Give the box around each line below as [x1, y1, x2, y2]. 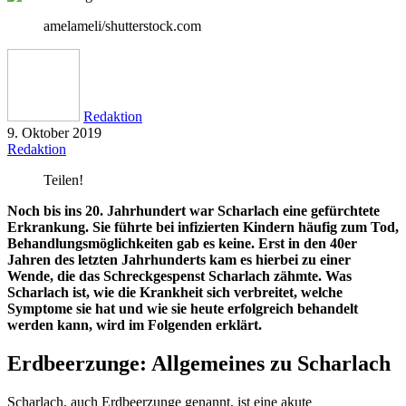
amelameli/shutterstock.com [43, 18, 201, 34]
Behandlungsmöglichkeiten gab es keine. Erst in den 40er [7, 236, 357, 251]
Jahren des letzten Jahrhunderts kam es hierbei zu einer [7, 252, 351, 267]
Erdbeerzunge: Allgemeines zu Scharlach [7, 351, 391, 375]
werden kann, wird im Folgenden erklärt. [7, 317, 262, 333]
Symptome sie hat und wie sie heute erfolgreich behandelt [7, 301, 358, 316]
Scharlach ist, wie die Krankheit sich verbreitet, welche [7, 285, 343, 300]
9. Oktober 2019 [7, 125, 101, 140]
